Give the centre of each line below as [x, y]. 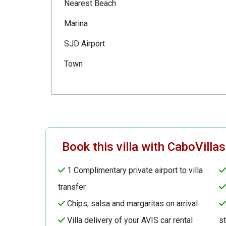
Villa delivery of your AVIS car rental [129, 220]
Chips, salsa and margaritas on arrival [131, 203]
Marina [76, 23]
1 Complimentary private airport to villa [134, 170]
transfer [72, 187]
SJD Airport [84, 43]
